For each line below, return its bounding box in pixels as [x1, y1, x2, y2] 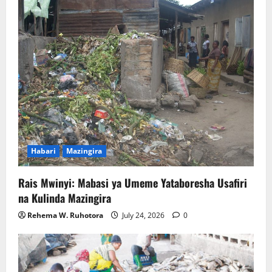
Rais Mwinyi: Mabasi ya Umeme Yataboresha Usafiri [18, 174, 247, 191]
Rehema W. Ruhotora [27, 209, 103, 220]
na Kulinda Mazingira [18, 189, 111, 206]
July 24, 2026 [120, 209, 166, 220]
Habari [31, 145, 56, 156]
